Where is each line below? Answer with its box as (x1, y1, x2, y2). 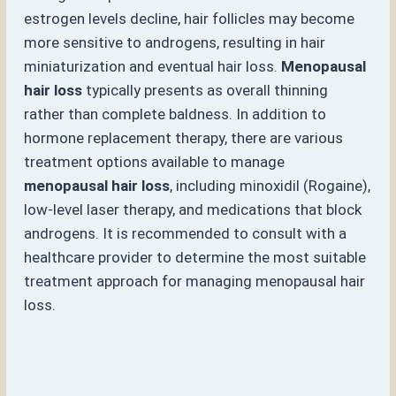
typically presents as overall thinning (82, 81, 329, 100)
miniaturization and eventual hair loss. (24, 57, 282, 76)
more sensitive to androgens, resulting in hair (24, 34, 326, 52)
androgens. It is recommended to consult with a (24, 225, 347, 243)
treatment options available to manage (24, 153, 286, 171)
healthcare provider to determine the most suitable (24, 248, 367, 267)
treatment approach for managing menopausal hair (24, 272, 366, 291)
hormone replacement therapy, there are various (24, 129, 344, 148)
